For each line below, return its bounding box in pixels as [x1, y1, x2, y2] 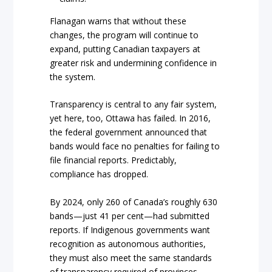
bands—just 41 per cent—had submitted [50, 209, 210, 222]
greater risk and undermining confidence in [50, 56, 217, 69]
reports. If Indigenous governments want [50, 223, 211, 236]
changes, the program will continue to [50, 29, 199, 41]
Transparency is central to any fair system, [50, 98, 217, 110]
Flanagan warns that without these [50, 15, 187, 27]
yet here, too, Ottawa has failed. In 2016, [50, 112, 211, 124]
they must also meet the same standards [50, 251, 212, 263]
